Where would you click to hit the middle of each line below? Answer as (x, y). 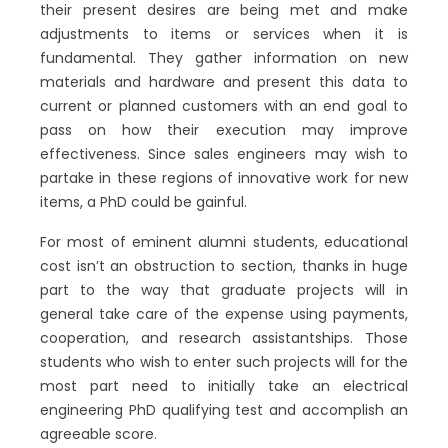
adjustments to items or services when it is (224, 34)
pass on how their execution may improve (224, 130)
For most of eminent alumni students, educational (224, 242)
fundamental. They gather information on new (224, 58)
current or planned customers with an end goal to (224, 106)
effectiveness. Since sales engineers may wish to (224, 154)
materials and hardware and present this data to (224, 82)
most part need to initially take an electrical (224, 386)
